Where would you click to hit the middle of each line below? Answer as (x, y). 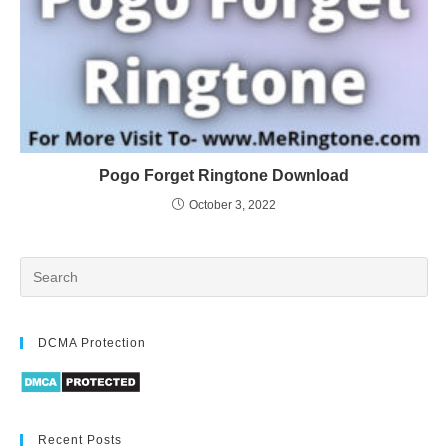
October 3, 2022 (232, 205)
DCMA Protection (92, 343)
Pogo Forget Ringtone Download (224, 176)
